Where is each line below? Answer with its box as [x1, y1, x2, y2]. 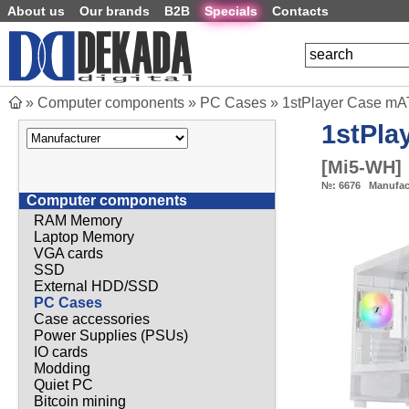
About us [7, 4, 65, 18]
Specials [204, 4, 257, 18]
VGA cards [34, 246, 103, 262]
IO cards [34, 344, 88, 361]
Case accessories [34, 311, 150, 328]
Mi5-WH [328, 157, 395, 177]
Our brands [79, 4, 150, 18]
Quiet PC [34, 377, 93, 393]
